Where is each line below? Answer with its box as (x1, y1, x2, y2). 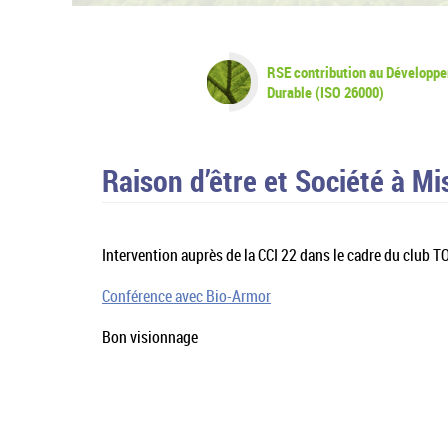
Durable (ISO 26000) (267, 82, 384, 102)
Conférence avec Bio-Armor (102, 285, 271, 307)
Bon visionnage (102, 326, 198, 348)
